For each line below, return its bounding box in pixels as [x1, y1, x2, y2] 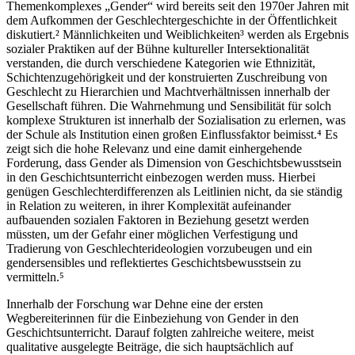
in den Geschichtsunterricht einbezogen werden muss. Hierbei [6, 170, 315, 185]
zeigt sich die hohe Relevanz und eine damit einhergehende [6, 142, 302, 156]
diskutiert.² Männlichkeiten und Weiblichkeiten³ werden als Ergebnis [6, 28, 349, 42]
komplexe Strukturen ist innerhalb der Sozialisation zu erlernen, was [6, 113, 345, 128]
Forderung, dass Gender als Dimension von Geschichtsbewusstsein [6, 156, 342, 170]
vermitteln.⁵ [6, 270, 64, 284]
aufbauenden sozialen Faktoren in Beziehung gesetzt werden [6, 213, 309, 227]
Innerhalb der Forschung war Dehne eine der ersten [6, 297, 263, 311]
